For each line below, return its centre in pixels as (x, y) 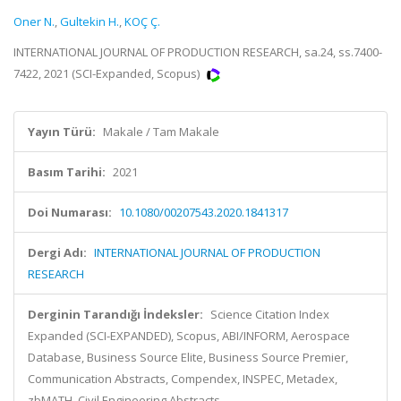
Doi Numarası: (70, 212)
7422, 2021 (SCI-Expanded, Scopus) (108, 73)
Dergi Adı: (57, 252)
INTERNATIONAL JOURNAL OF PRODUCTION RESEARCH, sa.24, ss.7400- (198, 52)
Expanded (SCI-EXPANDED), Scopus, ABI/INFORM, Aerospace (189, 336)
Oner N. (34, 21)
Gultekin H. (90, 21)
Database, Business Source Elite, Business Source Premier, (188, 357)
